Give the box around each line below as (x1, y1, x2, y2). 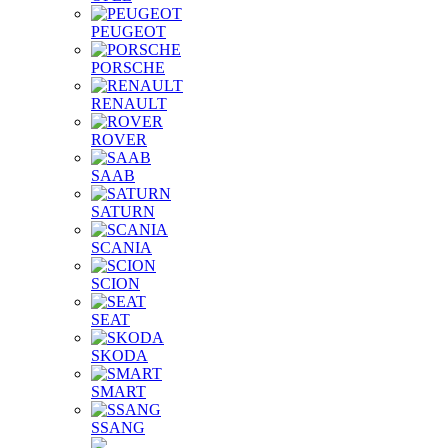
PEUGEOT (91, 23, 166, 40)
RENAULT (91, 95, 167, 112)
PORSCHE (91, 59, 165, 76)
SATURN (91, 203, 155, 220)
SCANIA (91, 239, 152, 256)
